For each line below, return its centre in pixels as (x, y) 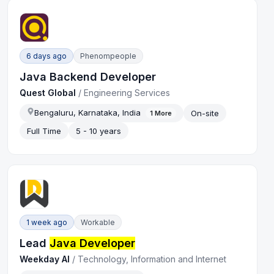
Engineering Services (127, 92)
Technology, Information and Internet (152, 259)
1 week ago (47, 222)
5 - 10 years (99, 131)
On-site (205, 113)
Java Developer (93, 243)
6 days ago (47, 56)
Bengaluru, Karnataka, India (88, 112)
